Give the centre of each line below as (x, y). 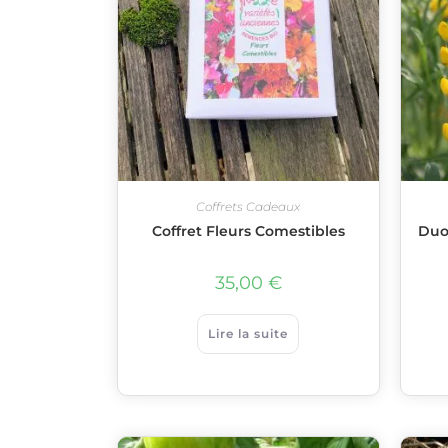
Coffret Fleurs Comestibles (248, 231)
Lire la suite (248, 333)
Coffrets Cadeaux (248, 206)
